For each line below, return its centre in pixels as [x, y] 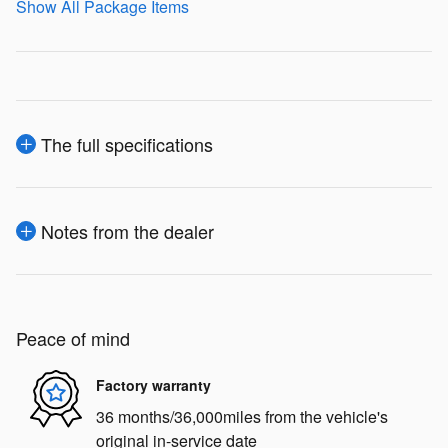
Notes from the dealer [127, 230]
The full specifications [127, 143]
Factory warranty [153, 385]
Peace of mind [73, 337]
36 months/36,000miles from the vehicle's [242, 416]
